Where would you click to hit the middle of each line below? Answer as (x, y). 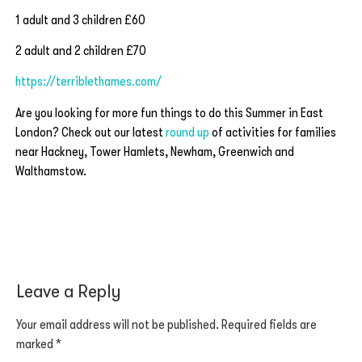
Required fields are (269, 325)
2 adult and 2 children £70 (81, 51)
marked (36, 345)
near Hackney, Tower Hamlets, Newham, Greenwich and (155, 152)
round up (187, 132)
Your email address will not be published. (118, 325)
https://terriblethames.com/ (88, 82)
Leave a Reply (68, 291)
